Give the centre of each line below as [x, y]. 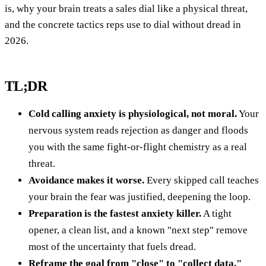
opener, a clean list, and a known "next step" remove [138, 230]
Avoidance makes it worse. [86, 180]
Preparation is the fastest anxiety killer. [115, 213]
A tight [216, 213]
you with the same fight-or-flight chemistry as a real [138, 147]
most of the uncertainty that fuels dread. [112, 246]
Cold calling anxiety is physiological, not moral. [133, 113]
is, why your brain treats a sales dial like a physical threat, [126, 8]
